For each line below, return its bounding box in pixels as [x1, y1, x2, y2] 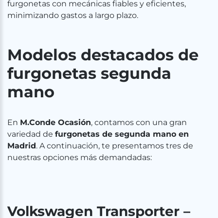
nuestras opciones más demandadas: [7, 153, 152, 162]
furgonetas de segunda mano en [55, 129, 189, 139]
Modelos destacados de [7, 45, 199, 64]
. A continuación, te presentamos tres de [36, 141, 193, 150]
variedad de [7, 129, 55, 139]
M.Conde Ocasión [20, 118, 91, 127]
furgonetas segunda [7, 64, 171, 83]
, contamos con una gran [91, 118, 187, 127]
